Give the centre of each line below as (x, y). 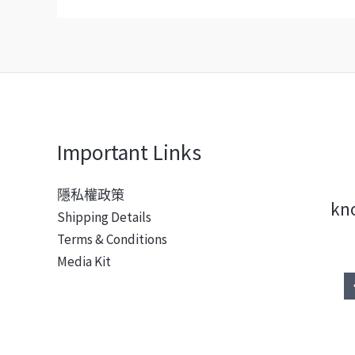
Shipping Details (104, 218)
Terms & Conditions (112, 240)
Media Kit (84, 262)
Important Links (129, 152)
